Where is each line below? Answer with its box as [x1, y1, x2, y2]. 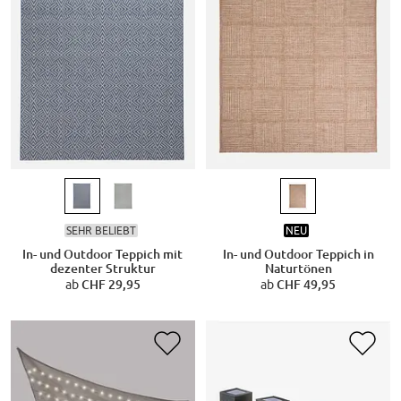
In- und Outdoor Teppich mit [22, 246, 183, 261]
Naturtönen [264, 260, 332, 276]
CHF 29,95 [81, 277, 141, 292]
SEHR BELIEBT [65, 224, 136, 238]
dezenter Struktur [49, 260, 156, 276]
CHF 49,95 [277, 277, 336, 292]
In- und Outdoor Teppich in [222, 246, 374, 261]
